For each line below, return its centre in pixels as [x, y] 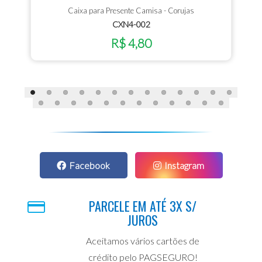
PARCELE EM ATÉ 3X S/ [143, 206]
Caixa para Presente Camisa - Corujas [131, 10]
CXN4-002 [131, 24]
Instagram [184, 165]
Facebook [89, 165]
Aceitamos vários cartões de [143, 240]
